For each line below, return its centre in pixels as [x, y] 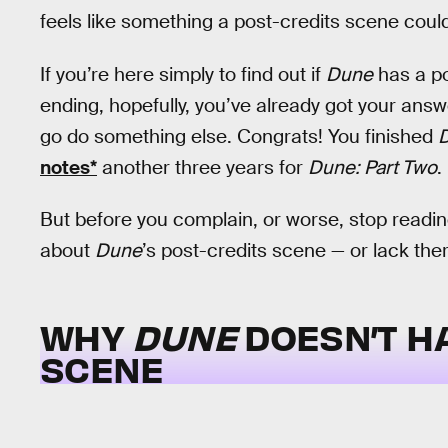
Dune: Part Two [372, 167]
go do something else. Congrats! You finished [239, 136]
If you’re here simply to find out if [183, 74]
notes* [68, 167]
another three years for [202, 167]
